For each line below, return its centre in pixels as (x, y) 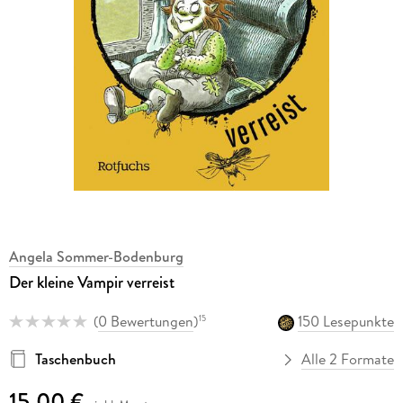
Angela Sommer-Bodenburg (96, 256)
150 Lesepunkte (346, 322)
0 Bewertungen (145, 322)
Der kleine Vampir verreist (91, 282)
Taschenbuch (75, 359)
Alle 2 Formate (348, 359)
